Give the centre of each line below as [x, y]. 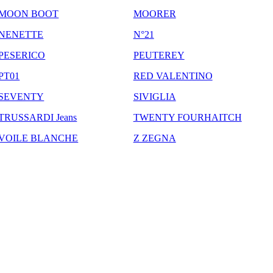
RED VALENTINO [173, 76]
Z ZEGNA [154, 138]
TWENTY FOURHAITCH [187, 117]
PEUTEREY [159, 55]
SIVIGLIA [154, 96]
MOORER [154, 13]
